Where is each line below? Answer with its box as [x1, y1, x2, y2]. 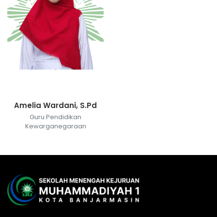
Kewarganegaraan [25, 122, 86, 131]
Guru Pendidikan [30, 112, 81, 122]
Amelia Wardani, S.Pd [14, 100, 97, 110]
